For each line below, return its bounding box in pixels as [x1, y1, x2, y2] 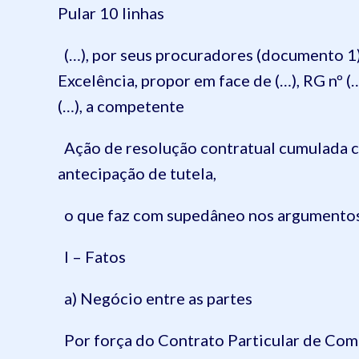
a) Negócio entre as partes [58, 288, 252, 308]
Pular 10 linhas [58, 3, 164, 22]
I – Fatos [58, 247, 126, 266]
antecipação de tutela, [58, 163, 220, 183]
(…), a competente [58, 96, 188, 115]
